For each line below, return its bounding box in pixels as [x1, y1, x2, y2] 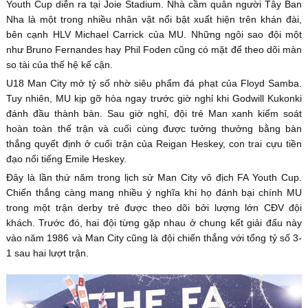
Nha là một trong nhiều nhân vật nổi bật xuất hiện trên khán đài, [5, 13, 302, 25]
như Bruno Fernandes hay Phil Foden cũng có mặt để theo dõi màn [5, 43, 302, 55]
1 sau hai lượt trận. [5, 247, 89, 258]
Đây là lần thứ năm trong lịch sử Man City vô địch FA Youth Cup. [5, 171, 302, 183]
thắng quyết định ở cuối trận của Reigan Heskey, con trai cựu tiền [5, 137, 302, 149]
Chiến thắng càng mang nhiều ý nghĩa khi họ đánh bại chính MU [5, 186, 302, 198]
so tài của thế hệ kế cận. [5, 58, 113, 70]
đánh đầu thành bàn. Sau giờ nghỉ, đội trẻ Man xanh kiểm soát [5, 107, 302, 119]
